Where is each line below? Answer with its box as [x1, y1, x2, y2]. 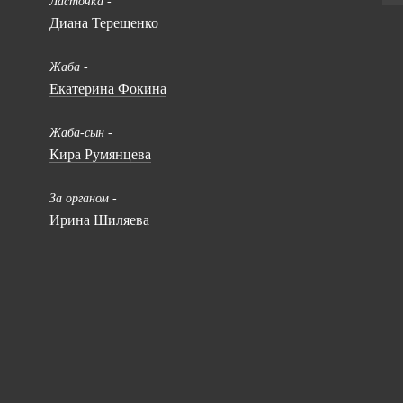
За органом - [49, 192, 117, 205]
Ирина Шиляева [49, 212, 149, 228]
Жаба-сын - [49, 126, 112, 139]
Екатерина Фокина [49, 81, 166, 96]
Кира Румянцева [49, 147, 151, 162]
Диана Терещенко [49, 15, 158, 31]
